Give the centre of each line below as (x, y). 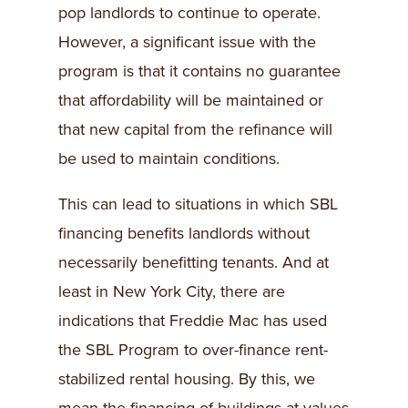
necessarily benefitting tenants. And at (194, 263)
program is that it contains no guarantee (199, 71)
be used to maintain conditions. (169, 159)
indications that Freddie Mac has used (193, 321)
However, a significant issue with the (187, 42)
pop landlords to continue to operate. (189, 13)
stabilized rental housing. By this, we (187, 379)
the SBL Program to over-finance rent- (193, 350)
